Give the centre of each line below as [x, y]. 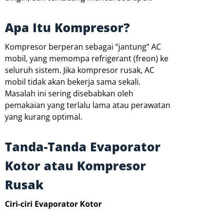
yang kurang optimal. [44, 117]
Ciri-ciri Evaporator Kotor [53, 204]
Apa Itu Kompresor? [67, 27]
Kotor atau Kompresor [75, 166]
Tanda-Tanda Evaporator [83, 147]
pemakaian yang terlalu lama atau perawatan [88, 105]
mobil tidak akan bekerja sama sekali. [73, 82]
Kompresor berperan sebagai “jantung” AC [83, 47]
